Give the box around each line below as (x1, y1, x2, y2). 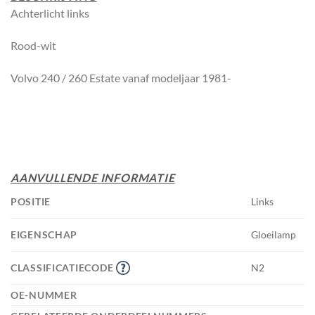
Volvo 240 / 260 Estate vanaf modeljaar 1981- (11, 70, 233, 84)
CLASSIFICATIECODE (11, 262, 116, 274)
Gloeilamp (251, 229, 297, 241)
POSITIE (11, 195, 53, 208)
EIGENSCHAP (11, 229, 80, 241)
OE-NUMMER (11, 289, 80, 302)
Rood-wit (11, 38, 58, 52)
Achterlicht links (11, 6, 89, 20)
